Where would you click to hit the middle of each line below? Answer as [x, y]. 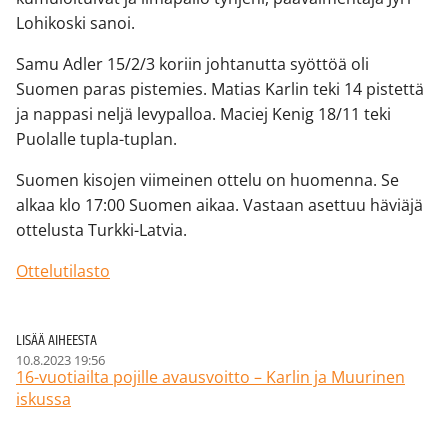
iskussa [43, 399]
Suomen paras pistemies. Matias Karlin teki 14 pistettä [220, 89]
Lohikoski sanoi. [75, 23]
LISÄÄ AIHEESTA [56, 341]
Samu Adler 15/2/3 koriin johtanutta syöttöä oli [192, 64]
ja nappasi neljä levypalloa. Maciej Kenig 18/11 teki [203, 114]
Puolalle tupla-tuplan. [96, 139]
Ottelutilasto [63, 271]
